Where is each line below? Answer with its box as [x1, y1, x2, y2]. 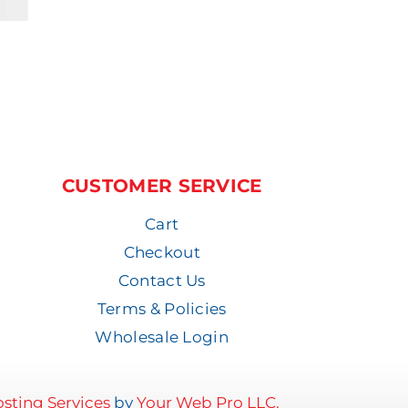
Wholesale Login [95, 327, 229, 346]
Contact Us [117, 270, 206, 290]
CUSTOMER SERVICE [61, 174, 262, 197]
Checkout [123, 242, 200, 261]
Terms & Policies [97, 299, 227, 318]
